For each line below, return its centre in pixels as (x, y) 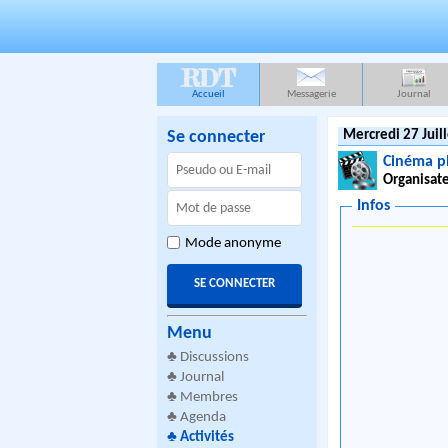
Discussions (214, 357)
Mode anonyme (233, 243)
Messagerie (311, 94)
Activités (207, 437)
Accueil (208, 94)
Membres (209, 397)
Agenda (203, 417)
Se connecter (216, 137)
